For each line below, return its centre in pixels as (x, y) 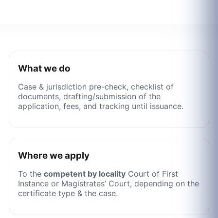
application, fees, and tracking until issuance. (100, 106)
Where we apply (54, 155)
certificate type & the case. (68, 193)
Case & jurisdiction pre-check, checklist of (96, 86)
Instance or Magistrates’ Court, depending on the (108, 183)
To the (31, 173)
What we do (44, 68)
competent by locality (84, 173)
